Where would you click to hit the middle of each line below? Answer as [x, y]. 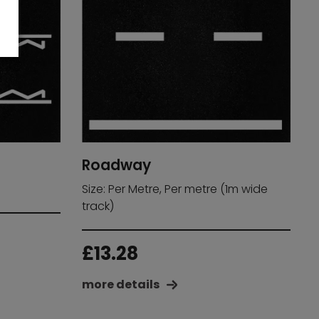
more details [120, 284]
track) [98, 206]
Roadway [116, 165]
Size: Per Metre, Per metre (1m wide [174, 189]
